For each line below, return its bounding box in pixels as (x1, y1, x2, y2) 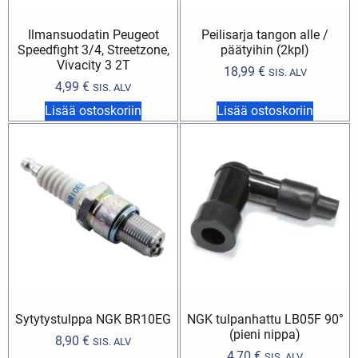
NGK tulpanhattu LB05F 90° (186, 311, 344, 327)
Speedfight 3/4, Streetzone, (17, 42, 169, 58)
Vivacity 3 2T (56, 57, 130, 73)
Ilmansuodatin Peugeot (27, 26, 159, 42)
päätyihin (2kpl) (221, 42, 309, 58)
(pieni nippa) (229, 326, 300, 342)
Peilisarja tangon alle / (201, 26, 328, 42)
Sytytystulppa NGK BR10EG (15, 311, 171, 327)
